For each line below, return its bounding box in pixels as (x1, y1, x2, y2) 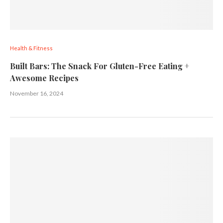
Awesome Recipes (10, 73, 79, 83)
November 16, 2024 (10, 90, 63, 97)
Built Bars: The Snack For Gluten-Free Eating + (10, 61, 189, 71)
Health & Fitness (10, 45, 53, 51)
